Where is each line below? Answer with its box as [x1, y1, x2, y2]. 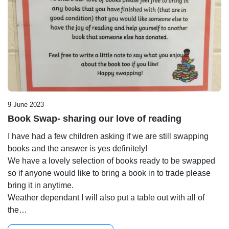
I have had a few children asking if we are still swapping [8, 132, 209, 141]
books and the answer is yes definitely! [8, 144, 147, 153]
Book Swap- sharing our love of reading [8, 113, 181, 124]
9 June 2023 [8, 101, 44, 109]
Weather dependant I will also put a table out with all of [8, 193, 204, 202]
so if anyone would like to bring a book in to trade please [8, 169, 211, 178]
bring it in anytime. [8, 181, 74, 190]
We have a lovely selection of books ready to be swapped [8, 156, 215, 166]
